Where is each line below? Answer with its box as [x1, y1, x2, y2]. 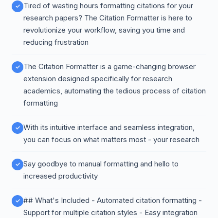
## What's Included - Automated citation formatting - [23, 196, 202, 205]
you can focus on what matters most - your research [23, 135, 200, 144]
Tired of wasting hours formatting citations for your [23, 1, 193, 10]
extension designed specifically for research [23, 74, 172, 83]
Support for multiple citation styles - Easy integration [23, 208, 198, 217]
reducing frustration [23, 37, 89, 47]
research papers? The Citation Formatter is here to [23, 13, 192, 22]
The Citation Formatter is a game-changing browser [23, 62, 196, 71]
